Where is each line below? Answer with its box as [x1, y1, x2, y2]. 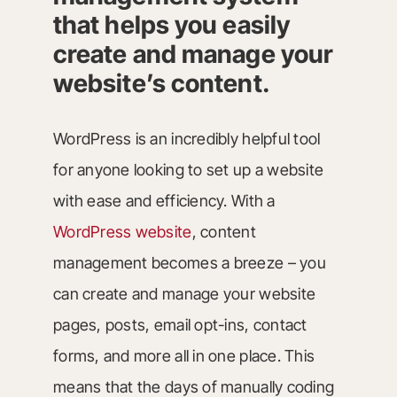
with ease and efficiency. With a [52, 191, 276, 210]
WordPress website [52, 222, 192, 241]
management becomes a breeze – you [52, 253, 326, 272]
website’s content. [52, 68, 270, 98]
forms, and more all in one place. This [52, 346, 315, 365]
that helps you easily [52, 10, 291, 40]
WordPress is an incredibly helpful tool [52, 129, 321, 148]
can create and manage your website [52, 284, 316, 303]
